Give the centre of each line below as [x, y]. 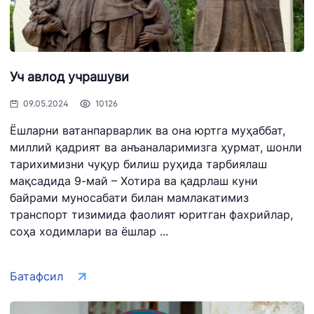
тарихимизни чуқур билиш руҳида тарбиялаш [138, 164]
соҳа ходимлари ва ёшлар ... [89, 231]
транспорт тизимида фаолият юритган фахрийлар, [151, 214]
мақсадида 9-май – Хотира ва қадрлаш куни [134, 181]
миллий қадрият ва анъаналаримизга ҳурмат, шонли [156, 147]
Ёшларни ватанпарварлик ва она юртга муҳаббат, [148, 130]
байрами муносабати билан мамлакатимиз [129, 198]
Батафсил [36, 276]
